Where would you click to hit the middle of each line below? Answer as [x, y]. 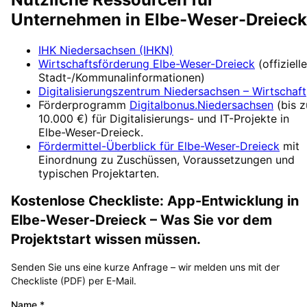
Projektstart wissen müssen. [106, 240]
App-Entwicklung [225, 201]
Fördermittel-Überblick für [108, 146]
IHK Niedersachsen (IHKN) [106, 50]
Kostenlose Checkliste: [89, 201]
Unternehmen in [78, 19]
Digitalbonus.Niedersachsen [201, 105]
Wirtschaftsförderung [96, 63]
